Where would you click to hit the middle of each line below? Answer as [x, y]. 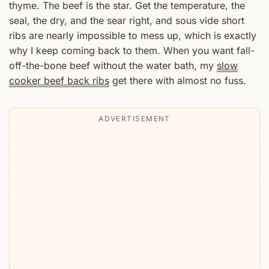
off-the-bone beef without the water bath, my [113, 66]
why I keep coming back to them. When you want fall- [132, 51]
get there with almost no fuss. [178, 81]
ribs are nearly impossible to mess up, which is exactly [133, 36]
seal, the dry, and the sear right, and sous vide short [127, 21]
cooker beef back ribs [59, 81]
